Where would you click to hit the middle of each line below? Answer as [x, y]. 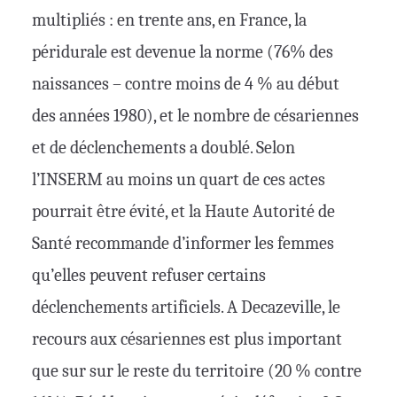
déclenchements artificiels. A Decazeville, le [186, 307]
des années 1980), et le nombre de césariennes [195, 116]
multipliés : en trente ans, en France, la [169, 20]
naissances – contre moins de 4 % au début [186, 84]
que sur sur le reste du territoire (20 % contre [197, 371]
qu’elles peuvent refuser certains [149, 276]
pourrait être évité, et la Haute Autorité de [183, 212]
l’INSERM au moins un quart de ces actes [179, 180]
